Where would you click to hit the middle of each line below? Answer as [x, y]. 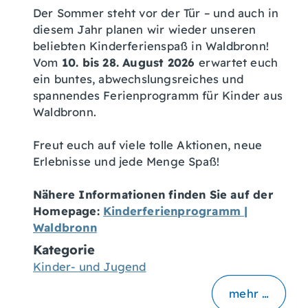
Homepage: [68, 211]
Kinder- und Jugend [90, 266]
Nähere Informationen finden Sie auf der [153, 194]
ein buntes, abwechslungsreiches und [138, 79]
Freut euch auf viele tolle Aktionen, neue [148, 145]
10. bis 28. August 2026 [128, 62]
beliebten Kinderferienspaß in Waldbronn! [151, 46]
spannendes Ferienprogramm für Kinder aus [158, 95]
